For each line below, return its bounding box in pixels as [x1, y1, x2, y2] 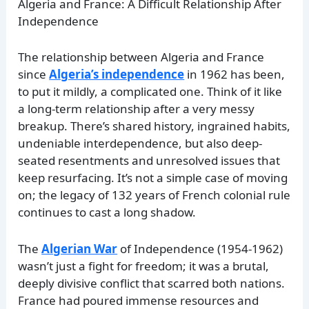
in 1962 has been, [184, 66, 286, 83]
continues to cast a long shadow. [18, 204, 197, 221]
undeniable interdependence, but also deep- [18, 135, 263, 152]
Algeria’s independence [49, 66, 185, 83]
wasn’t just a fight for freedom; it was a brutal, [18, 257, 270, 274]
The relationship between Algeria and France [18, 49, 265, 66]
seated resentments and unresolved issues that [18, 152, 281, 169]
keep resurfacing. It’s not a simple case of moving [18, 170, 288, 186]
